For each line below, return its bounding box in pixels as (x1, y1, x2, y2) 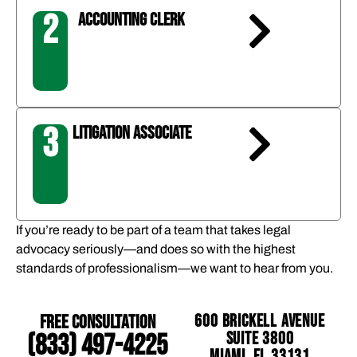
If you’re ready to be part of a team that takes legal (16, 222, 291, 237)
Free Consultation (39, 311, 155, 335)
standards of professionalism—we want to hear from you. (16, 261, 333, 275)
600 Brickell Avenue (194, 311, 325, 333)
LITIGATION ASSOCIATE (72, 121, 191, 144)
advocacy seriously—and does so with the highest (16, 241, 296, 256)
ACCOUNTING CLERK (78, 8, 186, 31)
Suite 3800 (226, 328, 294, 351)
